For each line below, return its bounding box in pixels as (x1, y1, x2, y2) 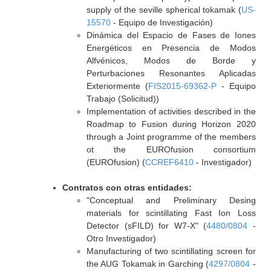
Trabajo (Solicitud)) (86, 94, 159, 103)
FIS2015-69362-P (148, 81, 217, 91)
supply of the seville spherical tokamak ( (86, 5, 241, 15)
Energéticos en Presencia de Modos (86, 43, 256, 53)
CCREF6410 (145, 157, 194, 167)
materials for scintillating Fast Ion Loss (86, 208, 256, 218)
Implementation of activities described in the (86, 106, 256, 116)
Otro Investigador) (86, 233, 156, 243)
